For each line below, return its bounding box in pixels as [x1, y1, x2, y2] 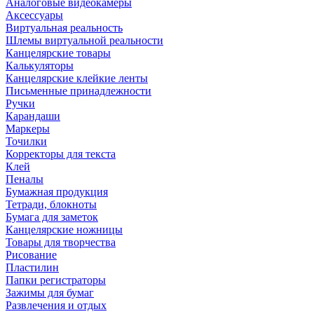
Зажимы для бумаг [6, 286, 94, 299]
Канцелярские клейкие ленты [6, 71, 148, 84]
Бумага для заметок [6, 210, 98, 223]
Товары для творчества [6, 235, 116, 248]
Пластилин [6, 261, 59, 273]
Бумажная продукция [6, 185, 108, 198]
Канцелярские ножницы [6, 223, 123, 235]
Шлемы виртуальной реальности [6, 34, 163, 46]
